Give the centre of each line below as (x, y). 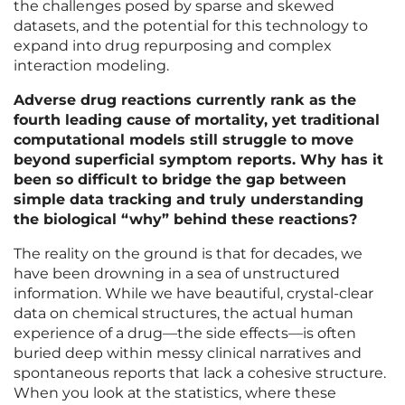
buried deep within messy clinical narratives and (188, 353)
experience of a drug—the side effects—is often (185, 334)
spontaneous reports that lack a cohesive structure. (200, 373)
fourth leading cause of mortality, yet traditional (197, 120)
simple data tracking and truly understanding (188, 200)
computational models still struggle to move (184, 140)
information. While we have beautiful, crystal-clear (193, 294)
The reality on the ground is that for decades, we (188, 254)
